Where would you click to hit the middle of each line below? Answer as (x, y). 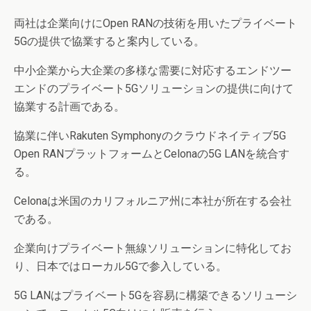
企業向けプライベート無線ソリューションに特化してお (153, 248)
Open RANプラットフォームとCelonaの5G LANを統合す (152, 154)
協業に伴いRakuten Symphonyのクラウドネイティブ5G (150, 136)
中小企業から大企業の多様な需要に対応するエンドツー (153, 70)
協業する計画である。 (69, 107)
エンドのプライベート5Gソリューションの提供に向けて (154, 89)
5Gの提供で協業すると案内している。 (109, 41)
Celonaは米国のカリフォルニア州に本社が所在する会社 (153, 201)
